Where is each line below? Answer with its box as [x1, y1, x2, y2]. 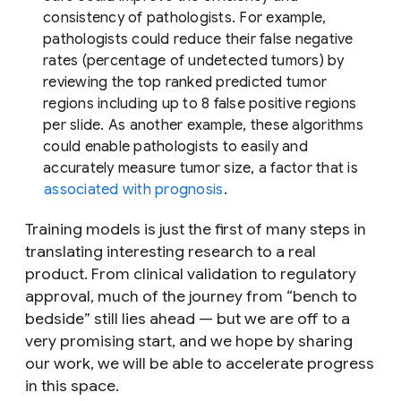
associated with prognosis [44, 180, 224, 199]
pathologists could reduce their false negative [43, 30, 354, 48]
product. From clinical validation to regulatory [25, 263, 356, 284]
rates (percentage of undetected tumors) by [43, 51, 345, 70]
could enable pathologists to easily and [43, 137, 308, 156]
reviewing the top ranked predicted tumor [43, 73, 327, 91]
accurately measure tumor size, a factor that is [43, 158, 358, 177]
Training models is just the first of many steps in [25, 218, 366, 239]
